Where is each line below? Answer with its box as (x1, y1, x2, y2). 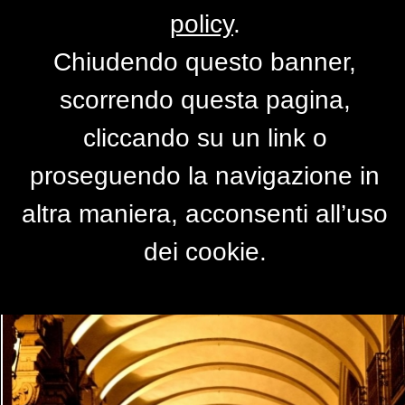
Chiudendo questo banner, (53, 48, 357, 76)
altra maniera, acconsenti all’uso (22, 200, 389, 228)
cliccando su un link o (83, 124, 327, 152)
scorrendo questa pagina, (60, 86, 351, 114)
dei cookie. (144, 238, 267, 266)
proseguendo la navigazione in (30, 162, 381, 190)
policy (170, 10, 233, 38)
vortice (155, 67, 250, 99)
